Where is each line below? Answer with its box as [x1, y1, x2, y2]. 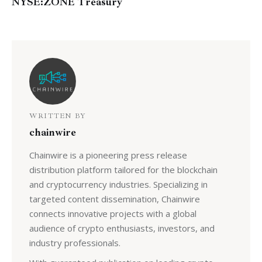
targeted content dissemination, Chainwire [29, 192, 200, 205]
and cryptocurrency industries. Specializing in [29, 178, 208, 190]
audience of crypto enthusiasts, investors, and [29, 222, 215, 234]
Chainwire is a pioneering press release [29, 149, 187, 161]
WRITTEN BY [29, 112, 86, 121]
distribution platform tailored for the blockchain [29, 163, 218, 175]
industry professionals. [29, 236, 120, 249]
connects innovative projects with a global [29, 207, 196, 219]
